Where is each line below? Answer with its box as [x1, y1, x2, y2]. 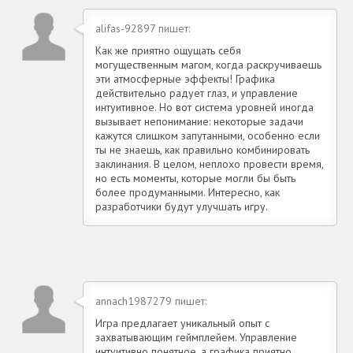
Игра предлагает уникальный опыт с [95, 315, 269, 330]
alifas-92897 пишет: [95, 20, 190, 35]
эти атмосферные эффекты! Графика [95, 71, 275, 86]
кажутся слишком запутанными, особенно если [95, 128, 320, 143]
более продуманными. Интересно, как [95, 184, 280, 199]
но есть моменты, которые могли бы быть [95, 170, 295, 185]
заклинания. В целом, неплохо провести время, [95, 156, 323, 171]
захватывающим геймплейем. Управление [95, 329, 297, 344]
